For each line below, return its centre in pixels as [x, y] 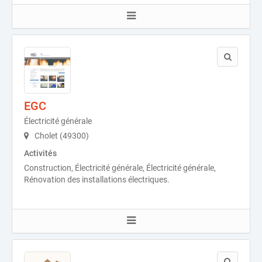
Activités [40, 153]
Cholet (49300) [61, 136]
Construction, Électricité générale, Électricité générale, [120, 168]
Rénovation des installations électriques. [97, 180]
